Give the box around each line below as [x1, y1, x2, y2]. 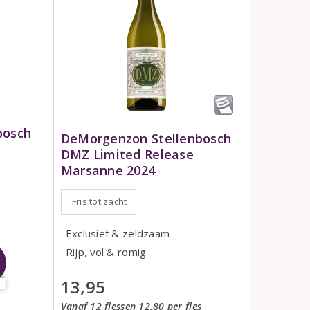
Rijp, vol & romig [65, 244, 147, 259]
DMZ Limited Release [60, 145, 194, 163]
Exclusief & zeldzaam [65, 226, 170, 240]
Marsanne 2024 [60, 161, 156, 179]
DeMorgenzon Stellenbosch [60, 129, 232, 147]
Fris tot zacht [71, 194, 127, 208]
